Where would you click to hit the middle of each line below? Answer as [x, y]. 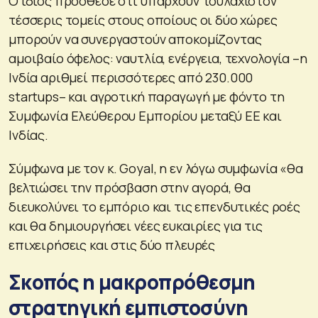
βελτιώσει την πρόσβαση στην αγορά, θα [130, 188]
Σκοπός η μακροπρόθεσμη [132, 282]
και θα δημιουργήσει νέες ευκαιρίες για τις [136, 226]
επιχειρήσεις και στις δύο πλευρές [112, 245]
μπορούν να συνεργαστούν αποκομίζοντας [135, 39]
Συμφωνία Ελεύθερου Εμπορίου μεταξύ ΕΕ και [145, 116]
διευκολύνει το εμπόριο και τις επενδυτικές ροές [154, 207]
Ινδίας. [28, 135]
